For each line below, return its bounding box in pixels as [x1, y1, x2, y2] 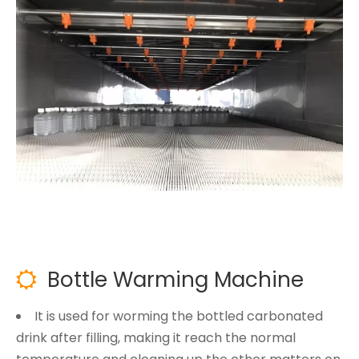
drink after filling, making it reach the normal [16, 328, 296, 347]
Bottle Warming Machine [47, 264, 304, 294]
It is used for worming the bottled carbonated [34, 306, 323, 325]
